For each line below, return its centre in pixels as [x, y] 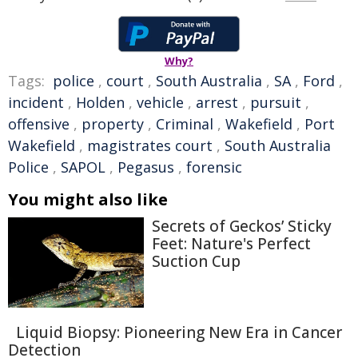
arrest [217, 102]
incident [36, 102]
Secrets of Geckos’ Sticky [242, 226]
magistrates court [150, 145]
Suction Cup [196, 261]
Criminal [185, 124]
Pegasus [146, 167]
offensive [39, 124]
